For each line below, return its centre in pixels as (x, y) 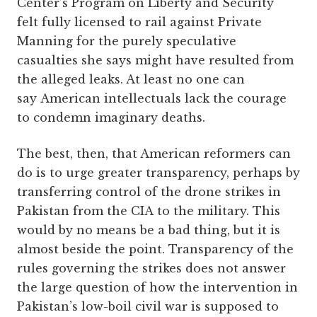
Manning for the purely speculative (127, 41)
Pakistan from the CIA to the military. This (149, 211)
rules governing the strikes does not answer (151, 269)
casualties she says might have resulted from (155, 60)
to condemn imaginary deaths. (111, 118)
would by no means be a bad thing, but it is (149, 230)
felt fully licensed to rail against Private (139, 22)
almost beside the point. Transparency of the (155, 249)
